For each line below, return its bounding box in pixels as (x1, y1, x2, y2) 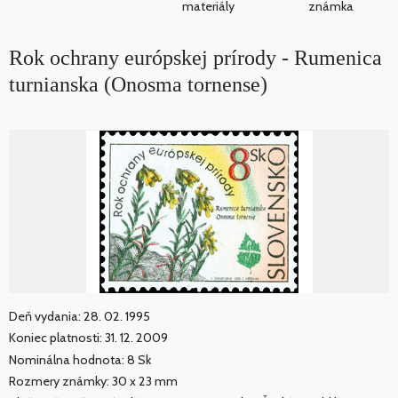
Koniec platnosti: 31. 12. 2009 (9, 330, 168, 346)
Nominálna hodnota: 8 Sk (9, 351, 151, 368)
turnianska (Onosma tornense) (9, 73, 267, 97)
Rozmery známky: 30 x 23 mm (9, 373, 178, 390)
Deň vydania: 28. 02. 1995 (9, 308, 150, 325)
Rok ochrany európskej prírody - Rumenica (9, 46, 382, 70)
